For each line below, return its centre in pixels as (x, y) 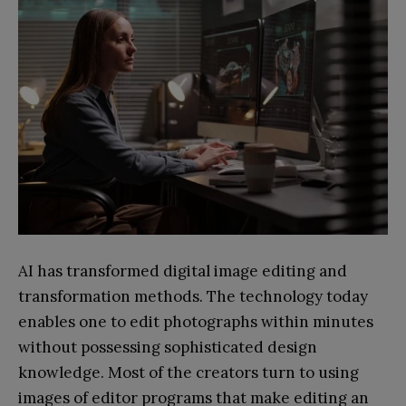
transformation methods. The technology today (193, 296)
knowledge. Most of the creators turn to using (188, 372)
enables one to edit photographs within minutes (196, 321)
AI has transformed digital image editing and (183, 271)
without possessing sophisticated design (168, 347)
